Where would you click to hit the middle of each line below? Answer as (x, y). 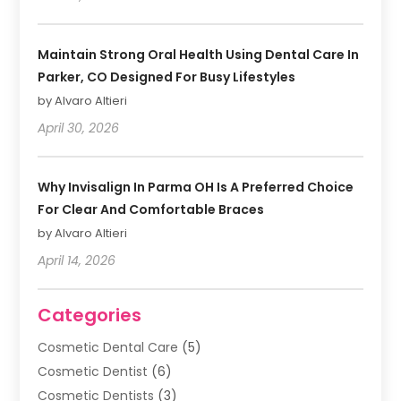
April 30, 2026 (79, 128)
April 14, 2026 (77, 260)
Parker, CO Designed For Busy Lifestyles (167, 77)
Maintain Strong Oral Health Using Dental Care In (199, 54)
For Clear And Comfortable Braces (151, 209)
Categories (90, 315)
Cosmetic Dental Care (108, 347)
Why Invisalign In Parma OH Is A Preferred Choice (196, 187)
